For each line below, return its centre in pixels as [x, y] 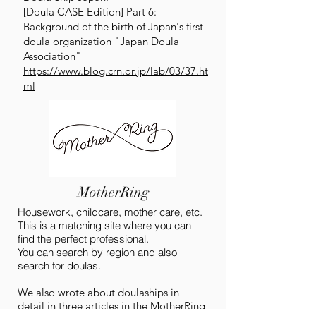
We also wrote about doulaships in [98, 292]
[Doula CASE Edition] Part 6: [90, 12]
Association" [52, 56]
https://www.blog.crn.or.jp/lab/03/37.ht [116, 71]
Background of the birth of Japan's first [113, 26]
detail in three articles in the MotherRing [111, 306]
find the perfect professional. [83, 239]
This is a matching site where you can [104, 225]
